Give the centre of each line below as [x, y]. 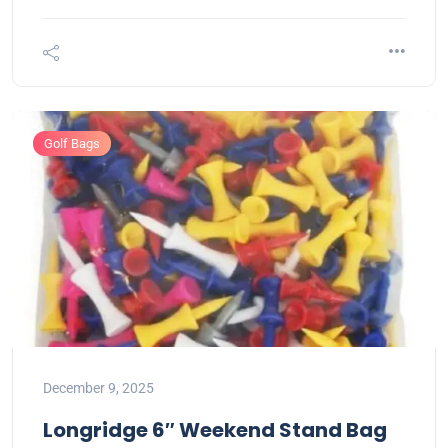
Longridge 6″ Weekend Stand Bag [215, 430]
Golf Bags [72, 143]
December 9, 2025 [98, 388]
